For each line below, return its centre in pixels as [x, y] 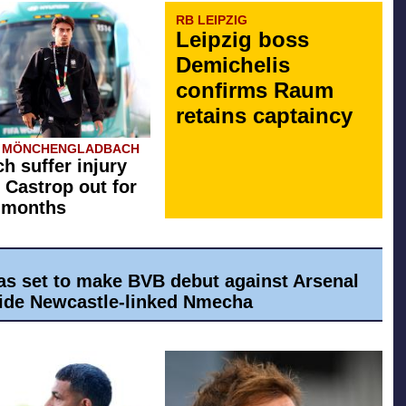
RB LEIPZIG [212, 19]
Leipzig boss [242, 39]
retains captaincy [264, 115]
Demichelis [233, 64]
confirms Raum [255, 90]
